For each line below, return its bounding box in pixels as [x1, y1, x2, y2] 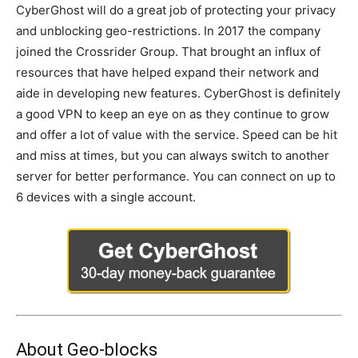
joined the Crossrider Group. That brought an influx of [16, 44, 320, 59]
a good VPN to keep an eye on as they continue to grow [16, 106, 329, 121]
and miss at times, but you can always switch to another [16, 148, 329, 163]
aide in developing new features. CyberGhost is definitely [16, 86, 340, 101]
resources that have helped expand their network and [16, 65, 319, 80]
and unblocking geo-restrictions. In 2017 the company [16, 23, 320, 38]
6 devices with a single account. [16, 189, 196, 205]
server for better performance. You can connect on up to [16, 169, 336, 184]
